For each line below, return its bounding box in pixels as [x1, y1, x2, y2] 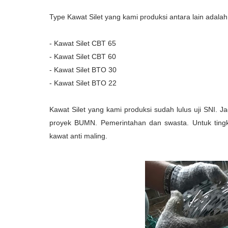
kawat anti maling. [49, 132, 107, 140]
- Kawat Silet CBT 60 [49, 52, 116, 61]
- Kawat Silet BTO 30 [49, 66, 117, 74]
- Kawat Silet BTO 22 [49, 79, 117, 87]
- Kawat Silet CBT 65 [49, 39, 116, 47]
